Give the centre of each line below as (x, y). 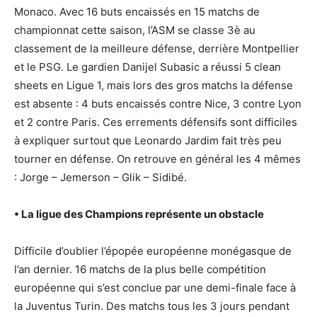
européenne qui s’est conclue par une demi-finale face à (155, 288)
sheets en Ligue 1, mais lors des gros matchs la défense (154, 85)
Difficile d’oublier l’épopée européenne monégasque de (153, 251)
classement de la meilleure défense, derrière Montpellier (157, 48)
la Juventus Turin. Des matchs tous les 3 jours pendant (152, 306)
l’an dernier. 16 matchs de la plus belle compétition (140, 269)
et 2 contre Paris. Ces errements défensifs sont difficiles (156, 122)
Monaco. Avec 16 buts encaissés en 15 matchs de (137, 12)
